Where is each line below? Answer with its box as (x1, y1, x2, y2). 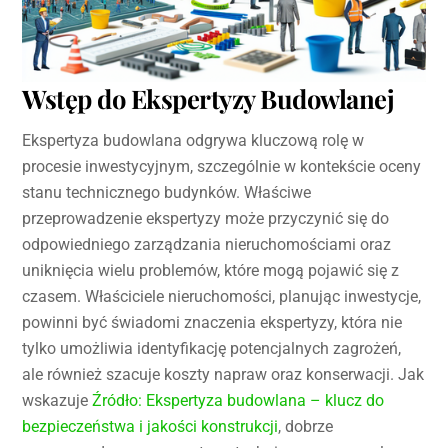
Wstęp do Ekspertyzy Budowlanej (22, 81, 395, 116)
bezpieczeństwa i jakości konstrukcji (22, 416, 279, 436)
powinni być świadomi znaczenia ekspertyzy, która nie (22, 312, 403, 332)
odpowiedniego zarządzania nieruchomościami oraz (22, 234, 392, 254)
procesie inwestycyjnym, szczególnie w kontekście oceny (22, 156, 422, 176)
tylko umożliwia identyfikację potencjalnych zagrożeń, (22, 338, 402, 358)
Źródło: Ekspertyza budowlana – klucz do (92, 390, 385, 410)
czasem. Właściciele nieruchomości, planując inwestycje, (22, 286, 422, 306)
